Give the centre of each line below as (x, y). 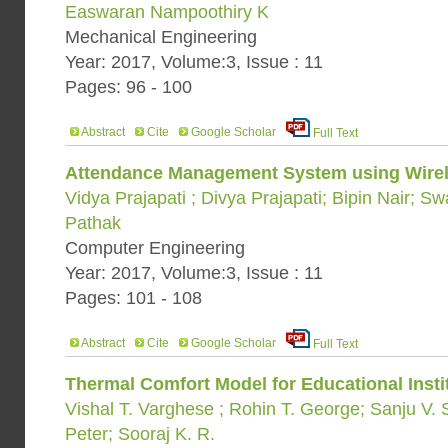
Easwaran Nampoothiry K (167, 12)
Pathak (93, 223)
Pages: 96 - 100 (128, 87)
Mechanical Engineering (161, 37)
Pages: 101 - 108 (133, 298)
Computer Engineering (155, 248)
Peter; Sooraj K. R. (140, 434)
